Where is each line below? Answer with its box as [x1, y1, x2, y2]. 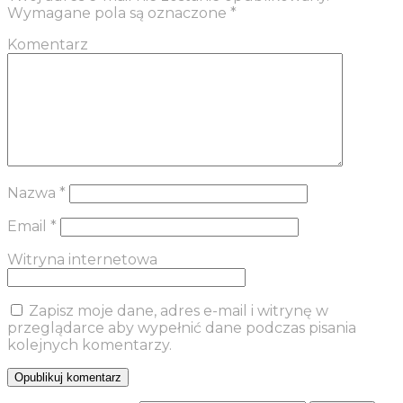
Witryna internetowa [7, 251, 157, 269]
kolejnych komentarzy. [7, 336, 172, 354]
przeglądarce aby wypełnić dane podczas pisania [7, 319, 356, 337]
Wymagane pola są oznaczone [7, 4, 230, 22]
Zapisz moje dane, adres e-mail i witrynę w [29, 302, 328, 320]
